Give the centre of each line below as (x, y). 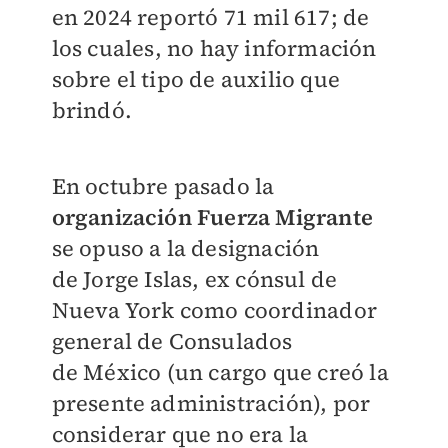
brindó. (91, 109)
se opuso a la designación (185, 247)
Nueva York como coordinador (214, 309)
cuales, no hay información (232, 47)
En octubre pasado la (163, 185)
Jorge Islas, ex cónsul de (210, 278)
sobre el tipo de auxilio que (196, 78)
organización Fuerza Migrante (212, 216)
